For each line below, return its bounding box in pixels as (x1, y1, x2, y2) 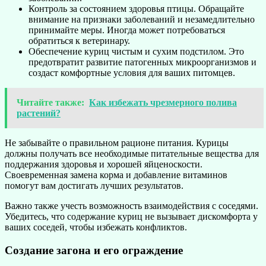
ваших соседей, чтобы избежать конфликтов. (5, 221, 187, 232)
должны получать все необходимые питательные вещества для (5, 148, 259, 159)
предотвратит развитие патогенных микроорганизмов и (28, 56, 256, 67)
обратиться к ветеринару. (28, 35, 130, 46)
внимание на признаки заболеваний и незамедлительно (28, 14, 255, 24)
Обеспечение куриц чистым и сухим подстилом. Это (28, 46, 244, 56)
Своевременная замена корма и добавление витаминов (5, 169, 227, 180)
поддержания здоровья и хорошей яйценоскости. (5, 159, 202, 169)
